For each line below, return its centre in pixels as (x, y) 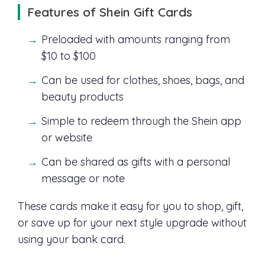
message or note (83, 178)
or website (67, 138)
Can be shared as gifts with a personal (136, 161)
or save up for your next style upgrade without (132, 223)
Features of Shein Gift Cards (110, 12)
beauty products (83, 97)
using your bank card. (72, 239)
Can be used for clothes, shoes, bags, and (143, 80)
